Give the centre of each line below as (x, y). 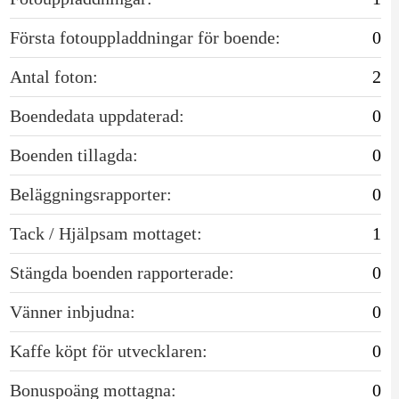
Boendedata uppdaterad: (97, 115)
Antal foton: (53, 76)
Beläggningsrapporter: (90, 194)
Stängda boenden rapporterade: (122, 272)
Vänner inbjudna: (72, 311)
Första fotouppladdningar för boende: (145, 37)
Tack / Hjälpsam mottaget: (106, 233)
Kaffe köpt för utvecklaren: (108, 350)
